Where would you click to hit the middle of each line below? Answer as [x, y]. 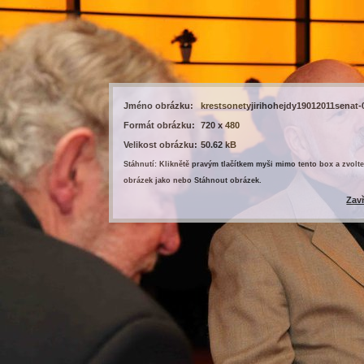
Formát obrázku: [160, 126]
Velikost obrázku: [161, 145]
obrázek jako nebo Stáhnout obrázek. [193, 181]
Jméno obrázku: [159, 106]
